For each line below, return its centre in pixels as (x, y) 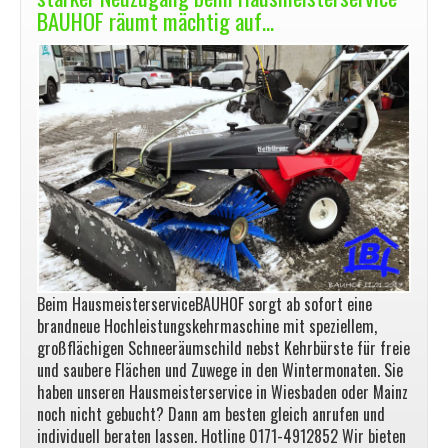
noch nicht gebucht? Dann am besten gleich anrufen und (211, 413)
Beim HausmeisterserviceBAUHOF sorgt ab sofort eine (204, 303)
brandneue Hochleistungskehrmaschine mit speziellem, (207, 325)
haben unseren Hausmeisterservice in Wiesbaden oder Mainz (222, 391)
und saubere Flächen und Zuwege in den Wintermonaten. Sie (220, 369)
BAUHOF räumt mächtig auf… (155, 21)
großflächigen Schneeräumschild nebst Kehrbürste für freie (223, 347)
